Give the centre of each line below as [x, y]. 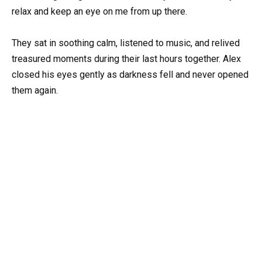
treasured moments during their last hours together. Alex [126, 59]
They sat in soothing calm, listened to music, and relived [126, 43]
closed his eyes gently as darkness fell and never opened [130, 75]
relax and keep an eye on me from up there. [99, 12]
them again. [35, 91]
